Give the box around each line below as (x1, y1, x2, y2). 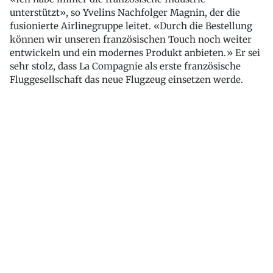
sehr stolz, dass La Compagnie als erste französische (10, 60, 241, 73)
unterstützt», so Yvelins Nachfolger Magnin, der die (10, 7, 240, 19)
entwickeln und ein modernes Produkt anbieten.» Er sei (10, 47, 260, 59)
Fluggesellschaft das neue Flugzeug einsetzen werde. (10, 74, 243, 86)
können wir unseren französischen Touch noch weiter (10, 34, 252, 46)
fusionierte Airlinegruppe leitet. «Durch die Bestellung (10, 20, 252, 32)
